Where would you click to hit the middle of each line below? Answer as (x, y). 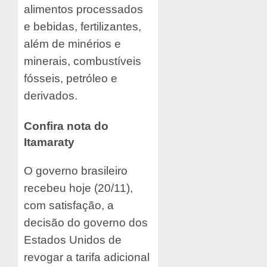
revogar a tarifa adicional (87, 257)
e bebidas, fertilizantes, (83, 27)
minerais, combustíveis (83, 61)
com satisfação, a (69, 205)
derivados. (51, 96)
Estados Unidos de (73, 240)
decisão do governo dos (86, 222)
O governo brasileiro (76, 170)
